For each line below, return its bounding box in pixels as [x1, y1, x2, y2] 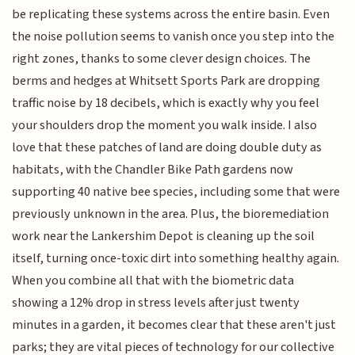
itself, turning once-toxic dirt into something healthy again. [12, 249, 340, 269]
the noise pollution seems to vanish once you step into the [12, 27, 335, 47]
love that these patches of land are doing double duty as [12, 138, 323, 158]
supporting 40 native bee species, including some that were [12, 182, 341, 202]
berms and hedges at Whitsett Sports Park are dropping [12, 71, 321, 91]
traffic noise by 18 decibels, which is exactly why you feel [12, 94, 320, 113]
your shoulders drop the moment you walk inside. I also [12, 116, 318, 136]
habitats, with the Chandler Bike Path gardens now [12, 160, 294, 180]
